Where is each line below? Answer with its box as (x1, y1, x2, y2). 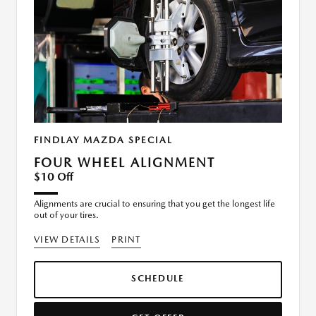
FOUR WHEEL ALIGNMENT (34, 155, 215, 171)
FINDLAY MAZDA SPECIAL (34, 135, 173, 146)
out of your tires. (34, 209, 99, 221)
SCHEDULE (131, 273, 185, 284)
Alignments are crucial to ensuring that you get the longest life (34, 198, 275, 209)
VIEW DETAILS (34, 234, 101, 245)
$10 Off (34, 170, 73, 184)
